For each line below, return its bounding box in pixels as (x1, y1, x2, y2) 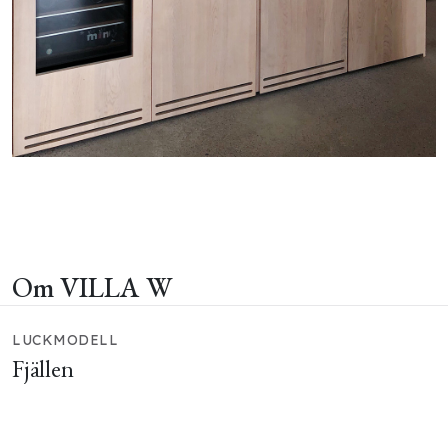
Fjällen (12, 353, 74, 385)
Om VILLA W (12, 269, 173, 306)
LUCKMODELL (12, 331, 119, 350)
